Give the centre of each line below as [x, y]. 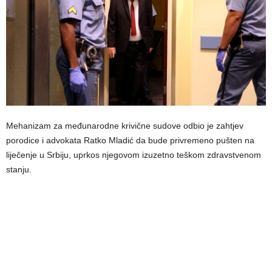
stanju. [19, 170]
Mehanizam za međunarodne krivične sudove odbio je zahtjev [125, 126]
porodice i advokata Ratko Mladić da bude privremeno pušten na [130, 141]
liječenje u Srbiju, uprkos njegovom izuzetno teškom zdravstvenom [134, 155]
